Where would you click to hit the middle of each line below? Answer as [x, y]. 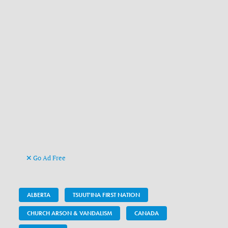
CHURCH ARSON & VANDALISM [70, 213]
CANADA [147, 213]
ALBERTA [39, 195]
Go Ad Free [49, 158]
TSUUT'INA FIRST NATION [107, 195]
